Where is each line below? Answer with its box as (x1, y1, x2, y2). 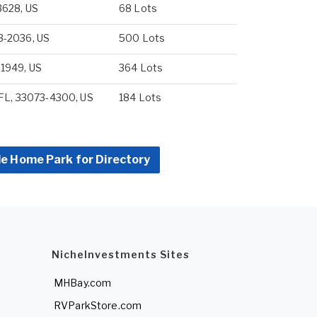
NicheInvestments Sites (52, 248, 190, 260)
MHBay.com (54, 277, 112, 289)
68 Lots (119, 2, 157, 14)
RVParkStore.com (54, 299, 142, 311)
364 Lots (119, 62, 163, 74)
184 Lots (119, 91, 162, 103)
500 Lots (119, 32, 166, 44)
